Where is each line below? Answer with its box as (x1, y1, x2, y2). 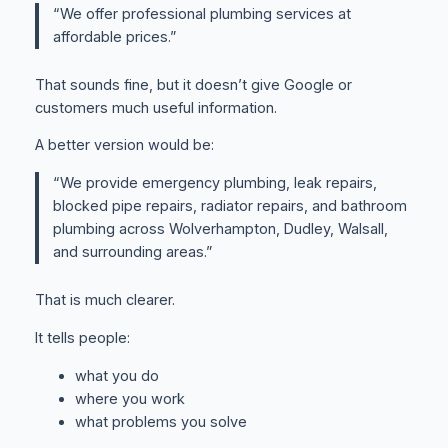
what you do (74, 366, 159, 385)
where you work (74, 389, 185, 408)
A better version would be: (34, 136, 214, 155)
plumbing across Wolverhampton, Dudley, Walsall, (53, 220, 389, 239)
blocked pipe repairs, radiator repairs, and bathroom (53, 197, 408, 216)
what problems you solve (74, 412, 247, 431)
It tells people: (34, 328, 130, 347)
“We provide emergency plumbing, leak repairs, (53, 174, 378, 193)
